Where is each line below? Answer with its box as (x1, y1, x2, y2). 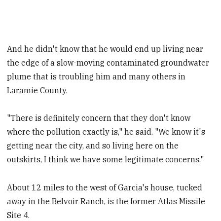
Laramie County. (7, 85, 68, 95)
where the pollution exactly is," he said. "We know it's (7, 127, 206, 137)
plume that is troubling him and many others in (7, 71, 186, 81)
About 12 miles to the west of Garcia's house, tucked (7, 183, 203, 193)
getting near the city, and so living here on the (7, 141, 179, 151)
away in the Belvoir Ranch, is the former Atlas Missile (7, 196, 206, 207)
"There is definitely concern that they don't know (7, 113, 191, 123)
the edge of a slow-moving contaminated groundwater (7, 57, 210, 68)
